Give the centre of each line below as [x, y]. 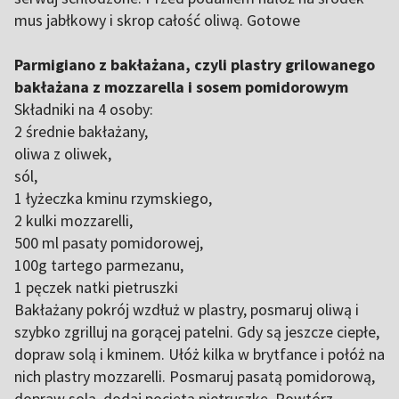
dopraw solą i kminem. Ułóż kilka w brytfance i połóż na [199, 354]
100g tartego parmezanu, [99, 265]
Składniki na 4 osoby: [84, 109]
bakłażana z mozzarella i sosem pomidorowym [181, 87]
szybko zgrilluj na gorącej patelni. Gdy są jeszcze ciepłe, [197, 332]
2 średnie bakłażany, [81, 131]
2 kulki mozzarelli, [73, 220]
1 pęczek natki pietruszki [96, 287]
